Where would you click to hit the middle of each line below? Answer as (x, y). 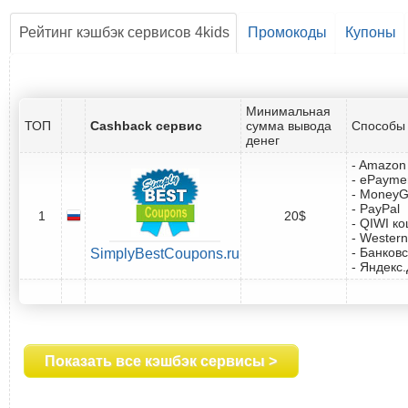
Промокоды (287, 32)
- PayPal (376, 208)
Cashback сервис (146, 125)
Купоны (371, 32)
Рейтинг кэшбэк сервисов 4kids (124, 32)
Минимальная (288, 111)
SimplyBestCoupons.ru (165, 253)
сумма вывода (289, 125)
